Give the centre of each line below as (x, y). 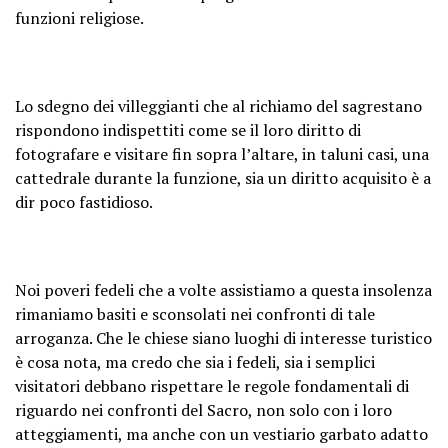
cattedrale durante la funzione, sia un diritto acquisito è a (223, 177)
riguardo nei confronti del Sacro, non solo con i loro (203, 409)
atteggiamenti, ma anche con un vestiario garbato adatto (221, 433)
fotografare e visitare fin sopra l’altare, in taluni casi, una (222, 153)
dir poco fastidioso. (84, 201)
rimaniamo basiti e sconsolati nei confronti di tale (195, 313)
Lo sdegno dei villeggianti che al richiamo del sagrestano (218, 105)
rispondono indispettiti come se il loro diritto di (188, 129)
